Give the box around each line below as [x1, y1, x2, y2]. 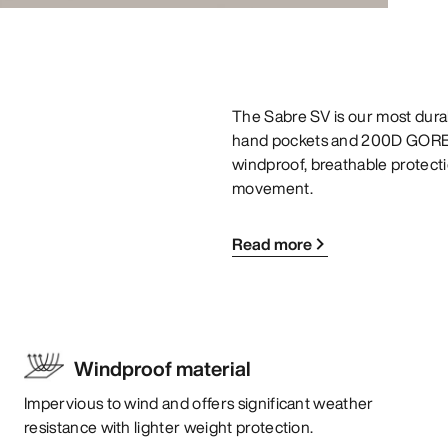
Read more [232, 231, 312, 256]
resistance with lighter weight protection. [24, 414, 314, 439]
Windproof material [74, 353, 251, 383]
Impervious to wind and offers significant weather [24, 390, 374, 415]
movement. [232, 175, 313, 200]
